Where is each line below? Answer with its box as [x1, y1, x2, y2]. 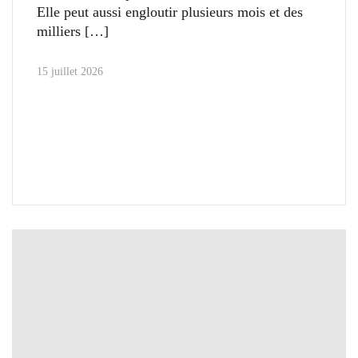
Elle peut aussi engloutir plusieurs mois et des [37, 3, 303, 20]
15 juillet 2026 [37, 65, 103, 78]
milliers [37, 22, 81, 39]
